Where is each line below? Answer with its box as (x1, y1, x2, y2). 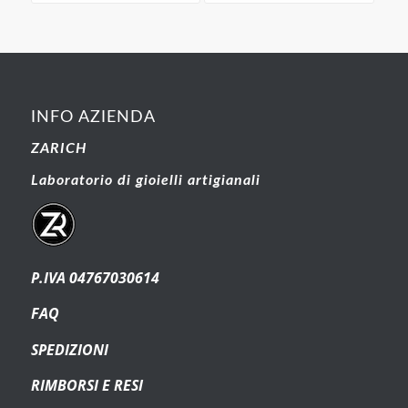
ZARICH (30, 140, 87, 156)
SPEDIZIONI (30, 339, 108, 360)
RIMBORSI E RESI (30, 375, 143, 396)
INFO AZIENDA (30, 108, 156, 125)
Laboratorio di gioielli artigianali (30, 172, 265, 188)
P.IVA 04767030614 (30, 267, 159, 288)
